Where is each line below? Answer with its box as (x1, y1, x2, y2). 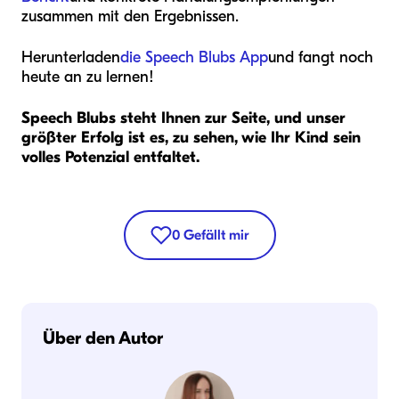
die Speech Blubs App (120, 48, 268, 68)
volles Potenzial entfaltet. (21, 148, 199, 167)
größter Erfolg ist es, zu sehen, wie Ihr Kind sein (21, 128, 361, 148)
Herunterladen (21, 48, 120, 68)
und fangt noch (268, 48, 373, 68)
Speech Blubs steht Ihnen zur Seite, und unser (21, 109, 346, 128)
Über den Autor (43, 328, 163, 349)
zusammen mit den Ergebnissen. (21, 7, 239, 27)
